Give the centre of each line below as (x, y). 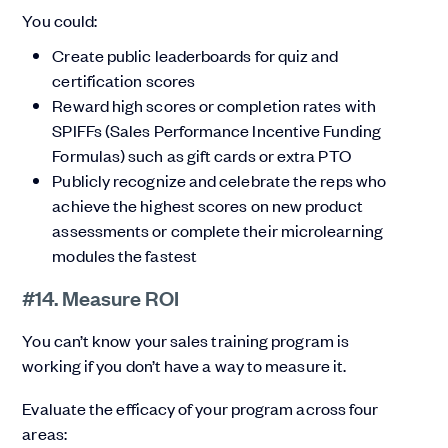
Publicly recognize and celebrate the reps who (219, 180)
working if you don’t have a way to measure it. (184, 365)
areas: (44, 433)
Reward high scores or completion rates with (214, 105)
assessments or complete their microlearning (217, 230)
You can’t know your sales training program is (186, 340)
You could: (61, 20)
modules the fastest (124, 255)
